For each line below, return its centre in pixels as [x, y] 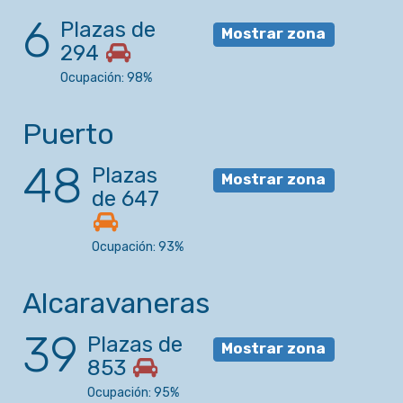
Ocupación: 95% [133, 393]
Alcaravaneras [116, 304]
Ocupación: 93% [138, 247]
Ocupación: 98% [106, 78]
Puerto [68, 134]
